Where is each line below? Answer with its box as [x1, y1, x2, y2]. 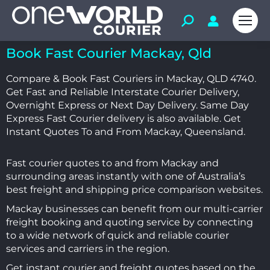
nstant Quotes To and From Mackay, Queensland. [9, 126, 245, 137]
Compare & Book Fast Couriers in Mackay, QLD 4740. [6, 73, 256, 84]
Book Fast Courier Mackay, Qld [6, 45, 212, 61]
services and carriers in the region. [6, 243, 169, 254]
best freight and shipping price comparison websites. [6, 184, 263, 195]
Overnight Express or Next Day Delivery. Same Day [6, 99, 249, 111]
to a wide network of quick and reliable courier [6, 230, 229, 241]
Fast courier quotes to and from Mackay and [6, 157, 219, 169]
